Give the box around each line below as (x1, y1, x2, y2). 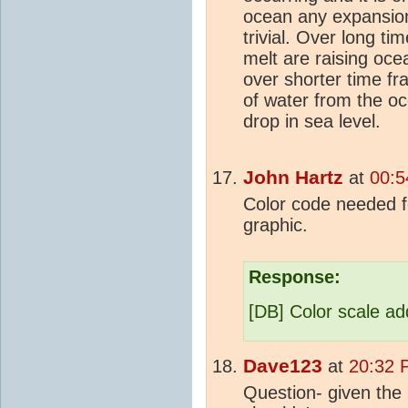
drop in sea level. (243, 111, 381, 132)
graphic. (243, 215, 308, 236)
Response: (249, 267, 341, 288)
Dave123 (243, 355, 322, 378)
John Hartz (243, 167, 343, 189)
